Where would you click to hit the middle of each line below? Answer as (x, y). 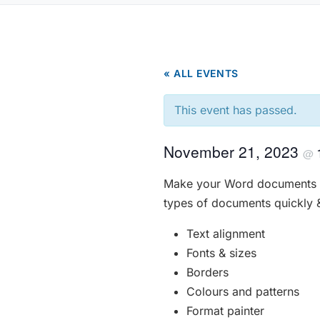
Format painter (225, 311)
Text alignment (226, 234)
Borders (207, 272)
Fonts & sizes (221, 253)
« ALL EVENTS (201, 74)
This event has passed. (236, 110)
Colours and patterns (243, 292)
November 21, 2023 (233, 152)
